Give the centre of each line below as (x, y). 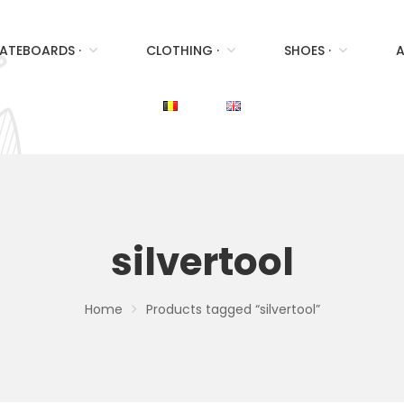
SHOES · (308, 50)
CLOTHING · (183, 50)
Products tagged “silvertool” (233, 309)
